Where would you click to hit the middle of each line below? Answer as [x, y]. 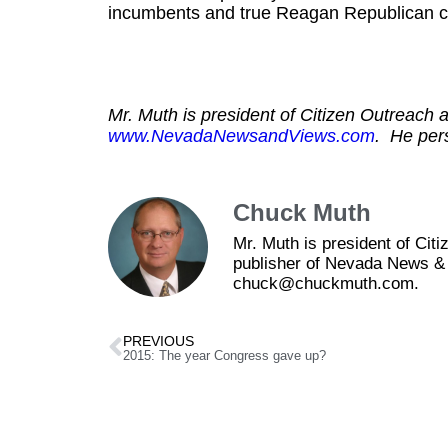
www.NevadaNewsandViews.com [241, 136]
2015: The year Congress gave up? [224, 355]
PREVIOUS [158, 340]
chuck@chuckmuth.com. [325, 283]
